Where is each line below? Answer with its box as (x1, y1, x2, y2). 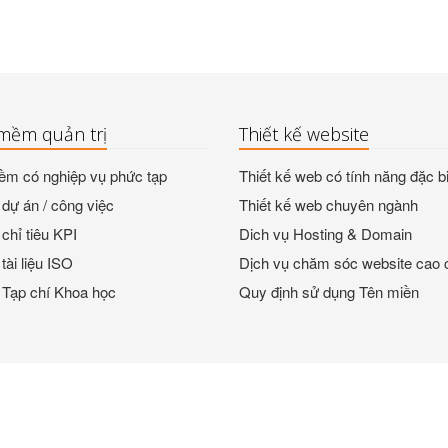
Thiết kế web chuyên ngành (239, 194, 418, 215)
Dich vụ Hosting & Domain (239, 223, 412, 244)
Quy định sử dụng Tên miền (239, 281, 419, 302)
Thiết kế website (239, 122, 369, 146)
